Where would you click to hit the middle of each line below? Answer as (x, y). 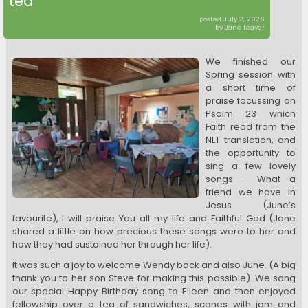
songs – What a (251, 179)
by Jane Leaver (240, 27)
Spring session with (251, 74)
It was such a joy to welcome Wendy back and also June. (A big (154, 265)
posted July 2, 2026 (232, 19)
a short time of (251, 87)
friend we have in (251, 192)
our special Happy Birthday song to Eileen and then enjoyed (154, 291)
